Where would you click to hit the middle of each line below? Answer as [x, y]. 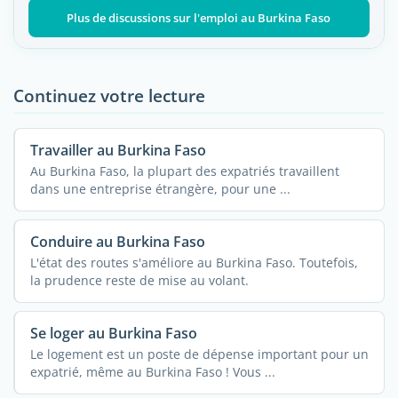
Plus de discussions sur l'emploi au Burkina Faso [199, 17]
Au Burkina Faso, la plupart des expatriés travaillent [184, 171]
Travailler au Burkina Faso [118, 150]
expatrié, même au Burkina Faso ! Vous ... [152, 371]
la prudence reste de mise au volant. [139, 280]
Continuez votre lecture [109, 95]
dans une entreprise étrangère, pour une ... [160, 188]
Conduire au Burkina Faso [117, 241]
